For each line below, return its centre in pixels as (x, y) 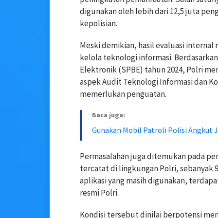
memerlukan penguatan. (123, 94)
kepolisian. (99, 23)
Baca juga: (109, 115)
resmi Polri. (99, 192)
